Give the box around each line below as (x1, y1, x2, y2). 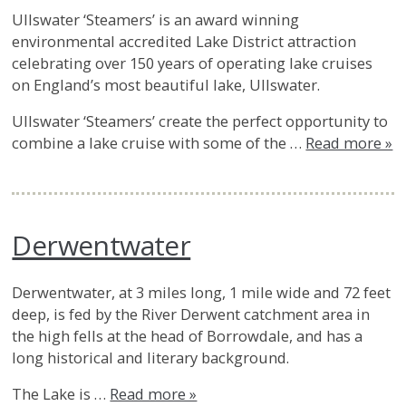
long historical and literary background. (12, 346, 290, 368)
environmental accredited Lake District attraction (12, 30, 357, 52)
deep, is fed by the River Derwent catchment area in (12, 303, 371, 324)
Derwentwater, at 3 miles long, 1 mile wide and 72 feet (12, 281, 391, 303)
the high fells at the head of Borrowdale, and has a (12, 324, 363, 346)
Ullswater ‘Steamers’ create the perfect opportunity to (12, 111, 389, 132)
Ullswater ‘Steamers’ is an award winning (12, 8, 300, 30)
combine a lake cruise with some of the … (12, 132, 306, 154)
